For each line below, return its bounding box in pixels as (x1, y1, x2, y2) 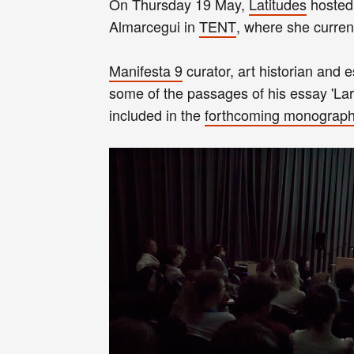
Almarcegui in (109, 15, 199, 36)
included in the (109, 104, 205, 125)
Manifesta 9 (109, 59, 183, 81)
